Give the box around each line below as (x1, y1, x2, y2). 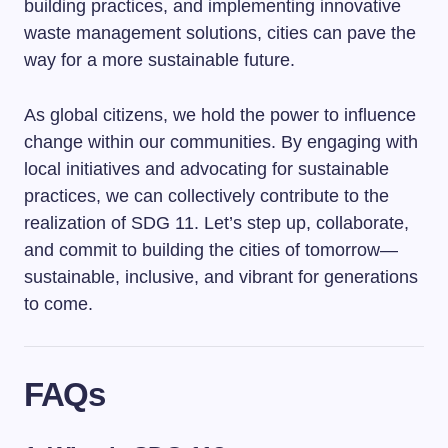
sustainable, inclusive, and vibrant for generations (24, 267, 418, 287)
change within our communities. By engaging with (24, 132, 418, 152)
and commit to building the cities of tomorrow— (24, 240, 398, 260)
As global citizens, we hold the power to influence (24, 105, 416, 125)
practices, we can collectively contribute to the (24, 186, 389, 206)
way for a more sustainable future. (24, 50, 295, 70)
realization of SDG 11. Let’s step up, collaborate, (24, 213, 409, 233)
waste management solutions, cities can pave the (24, 23, 416, 43)
